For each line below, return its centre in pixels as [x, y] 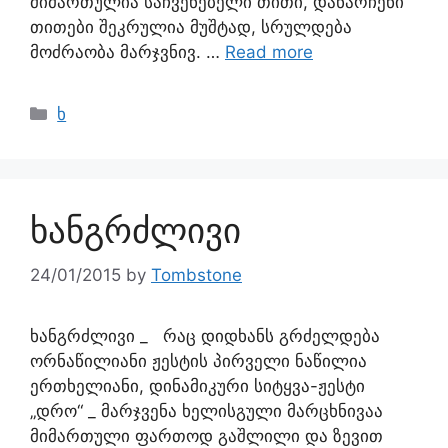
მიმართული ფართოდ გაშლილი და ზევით [206, 435]
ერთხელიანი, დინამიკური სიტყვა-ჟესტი [197, 385]
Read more [269, 52]
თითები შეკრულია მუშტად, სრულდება [191, 27]
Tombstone [196, 274]
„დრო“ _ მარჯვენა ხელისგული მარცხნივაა [206, 410]
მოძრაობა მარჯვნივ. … [127, 52]
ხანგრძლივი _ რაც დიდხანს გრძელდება [210, 335]
